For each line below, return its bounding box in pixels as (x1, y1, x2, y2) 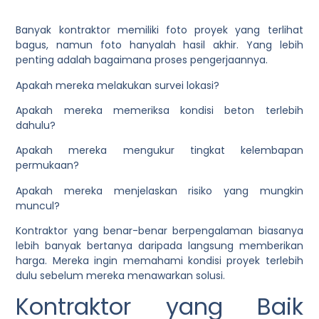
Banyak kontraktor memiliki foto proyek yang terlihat (16, 23, 303, 38)
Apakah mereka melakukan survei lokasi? (16, 78, 220, 93)
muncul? (16, 198, 61, 213)
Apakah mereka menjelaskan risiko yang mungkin (16, 183, 303, 198)
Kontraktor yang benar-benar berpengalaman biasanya (16, 224, 303, 239)
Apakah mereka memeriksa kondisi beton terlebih (16, 103, 303, 117)
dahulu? (16, 117, 56, 132)
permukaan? (16, 158, 80, 173)
